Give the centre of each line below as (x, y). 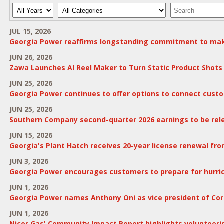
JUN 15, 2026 (31, 135)
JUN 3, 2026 (29, 161)
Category (72, 8)
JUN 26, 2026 (31, 57)
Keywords (186, 8)
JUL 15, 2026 (30, 31)
